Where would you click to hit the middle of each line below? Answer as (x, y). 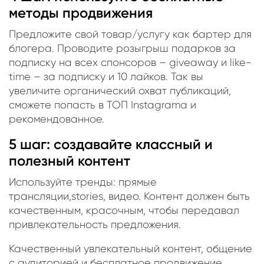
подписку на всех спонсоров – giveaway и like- (130, 62)
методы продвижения (81, 12)
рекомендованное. (57, 119)
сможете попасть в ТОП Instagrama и (103, 105)
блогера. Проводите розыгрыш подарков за (122, 48)
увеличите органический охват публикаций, (120, 90)
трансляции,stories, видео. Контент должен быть (129, 196)
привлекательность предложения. (95, 224)
